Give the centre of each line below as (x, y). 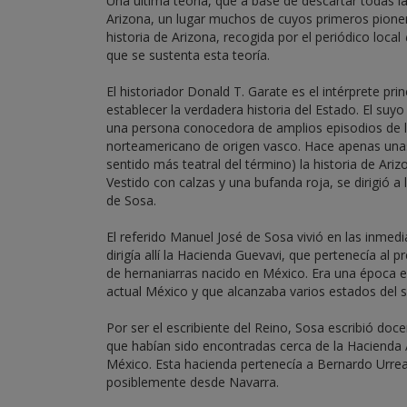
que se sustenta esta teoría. (188, 55)
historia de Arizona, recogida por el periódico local (255, 37)
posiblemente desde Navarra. (193, 382)
